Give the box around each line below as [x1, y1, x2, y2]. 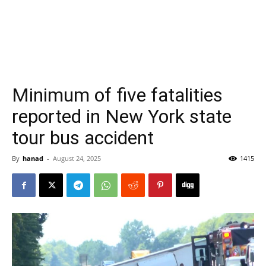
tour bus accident [12, 126, 154, 149]
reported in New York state [12, 105, 232, 128]
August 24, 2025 [53, 154, 101, 163]
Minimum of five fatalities [12, 84, 223, 106]
